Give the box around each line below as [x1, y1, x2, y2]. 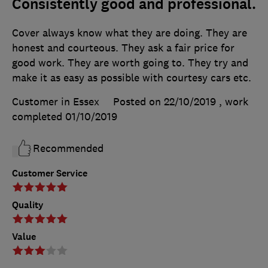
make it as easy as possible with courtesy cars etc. [12, 71, 251, 85]
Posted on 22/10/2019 [113, 95, 216, 109]
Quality [12, 199, 44, 212]
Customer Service [12, 167, 87, 180]
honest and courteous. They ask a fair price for [12, 41, 234, 55]
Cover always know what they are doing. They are [12, 26, 247, 40]
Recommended [33, 142, 103, 156]
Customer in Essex [12, 95, 99, 109]
